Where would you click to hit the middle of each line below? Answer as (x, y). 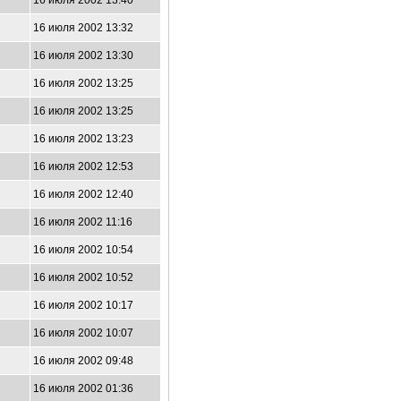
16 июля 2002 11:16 (83, 222)
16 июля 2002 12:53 (83, 166)
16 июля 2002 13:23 (83, 139)
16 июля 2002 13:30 (83, 55)
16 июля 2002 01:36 (83, 388)
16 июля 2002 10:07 (83, 333)
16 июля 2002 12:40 (83, 194)
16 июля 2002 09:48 (83, 361)
